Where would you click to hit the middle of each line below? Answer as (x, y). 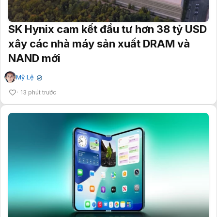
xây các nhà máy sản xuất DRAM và (99, 44)
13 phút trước (38, 93)
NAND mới (34, 58)
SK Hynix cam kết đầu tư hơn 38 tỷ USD (108, 29)
